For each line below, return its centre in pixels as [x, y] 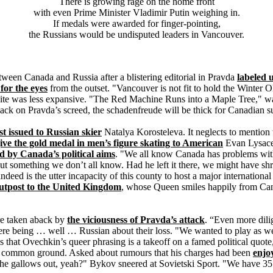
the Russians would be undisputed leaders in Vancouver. [136, 34]
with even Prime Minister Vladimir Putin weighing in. [136, 12]
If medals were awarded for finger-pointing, [136, 23]
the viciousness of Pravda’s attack [136, 220]
